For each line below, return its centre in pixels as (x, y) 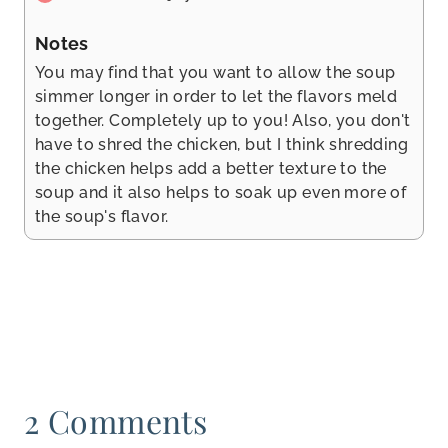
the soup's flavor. (102, 216)
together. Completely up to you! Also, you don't (223, 120)
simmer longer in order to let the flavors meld (216, 96)
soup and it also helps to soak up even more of (221, 192)
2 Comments (116, 421)
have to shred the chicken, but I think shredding (222, 144)
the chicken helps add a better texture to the (211, 168)
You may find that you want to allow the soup (215, 72)
